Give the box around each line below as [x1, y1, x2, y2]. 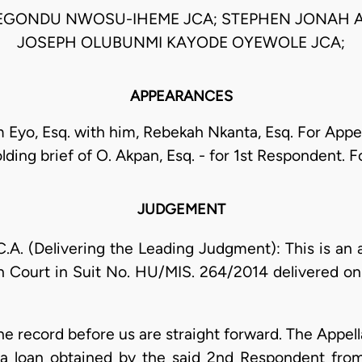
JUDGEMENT [137, 200, 225, 219]
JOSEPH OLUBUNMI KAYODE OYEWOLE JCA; [17, 33, 345, 53]
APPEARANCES [129, 87, 233, 106]
